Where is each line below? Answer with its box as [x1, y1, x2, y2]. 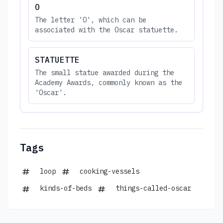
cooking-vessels [80, 166, 139, 176]
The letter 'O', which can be [35, 15, 146, 24]
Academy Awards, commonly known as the [35, 78, 182, 87]
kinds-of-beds [40, 184, 92, 193]
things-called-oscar [115, 184, 191, 193]
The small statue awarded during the [35, 68, 174, 77]
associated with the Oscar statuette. [35, 25, 178, 34]
